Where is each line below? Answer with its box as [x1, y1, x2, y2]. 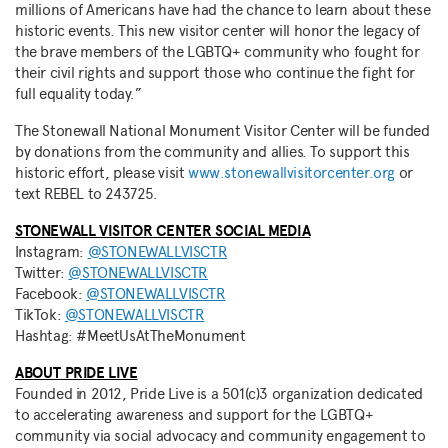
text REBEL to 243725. [15, 184, 158, 204]
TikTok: [15, 305, 65, 325]
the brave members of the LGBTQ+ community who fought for [15, 42, 420, 62]
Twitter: [15, 263, 69, 283]
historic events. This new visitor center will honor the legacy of [15, 21, 421, 41]
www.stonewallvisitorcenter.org [188, 163, 396, 183]
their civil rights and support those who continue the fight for [15, 63, 415, 83]
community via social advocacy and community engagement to [15, 426, 426, 446]
